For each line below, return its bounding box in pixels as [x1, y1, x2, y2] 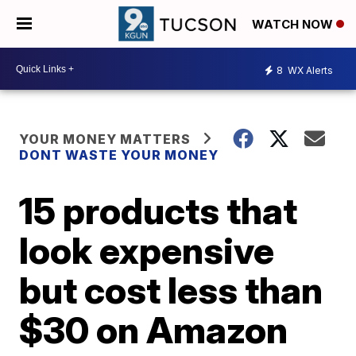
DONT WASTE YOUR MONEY [19, 147, 219, 163]
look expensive [19, 228, 275, 273]
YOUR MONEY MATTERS [19, 131, 192, 147]
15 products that [19, 188, 298, 233]
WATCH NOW [252, 17, 336, 33]
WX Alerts [285, 64, 333, 76]
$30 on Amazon [19, 308, 288, 352]
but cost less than [19, 268, 323, 312]
